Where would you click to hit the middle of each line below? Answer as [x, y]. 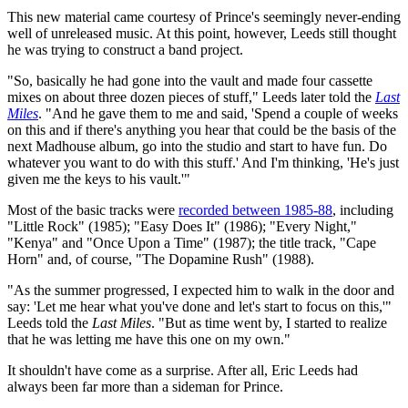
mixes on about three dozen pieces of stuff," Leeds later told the [191, 97]
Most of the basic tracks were [93, 210]
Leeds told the [50, 323]
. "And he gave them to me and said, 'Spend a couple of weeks [218, 114]
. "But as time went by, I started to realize [269, 323]
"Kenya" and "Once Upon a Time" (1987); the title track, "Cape [192, 243]
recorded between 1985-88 [255, 210]
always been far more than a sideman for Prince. [145, 387]
